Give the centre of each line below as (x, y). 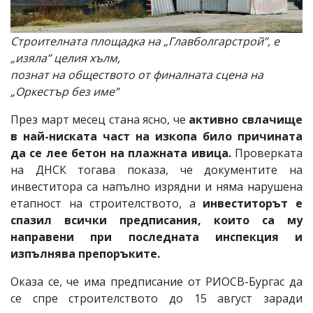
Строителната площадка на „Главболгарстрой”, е (145, 42)
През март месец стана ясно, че (100, 120)
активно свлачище (246, 120)
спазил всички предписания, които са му (156, 220)
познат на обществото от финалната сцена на (137, 75)
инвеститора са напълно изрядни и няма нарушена (156, 187)
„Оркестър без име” (65, 92)
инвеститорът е (253, 204)
